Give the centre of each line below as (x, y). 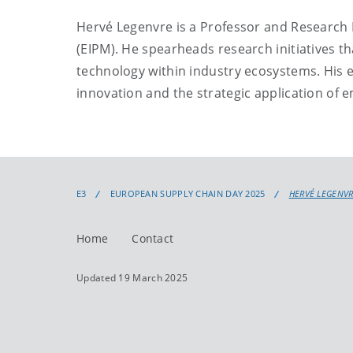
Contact (153, 238)
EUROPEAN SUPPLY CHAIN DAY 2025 (188, 193)
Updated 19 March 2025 (132, 278)
